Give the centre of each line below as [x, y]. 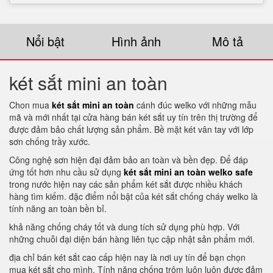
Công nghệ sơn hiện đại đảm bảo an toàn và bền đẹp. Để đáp [129, 160]
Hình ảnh [136, 41]
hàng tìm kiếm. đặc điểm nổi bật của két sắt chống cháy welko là [133, 196]
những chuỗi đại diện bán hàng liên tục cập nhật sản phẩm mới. [132, 239]
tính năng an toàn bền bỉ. [58, 208]
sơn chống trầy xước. [50, 141]
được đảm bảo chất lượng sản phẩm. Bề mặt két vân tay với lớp [131, 129]
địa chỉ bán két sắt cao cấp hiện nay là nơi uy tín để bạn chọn [127, 257]
